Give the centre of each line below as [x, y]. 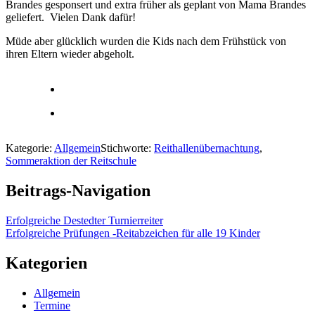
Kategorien [46, 263]
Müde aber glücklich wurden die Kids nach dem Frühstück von [146, 41]
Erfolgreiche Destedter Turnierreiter [84, 220]
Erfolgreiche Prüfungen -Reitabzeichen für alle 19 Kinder [133, 233]
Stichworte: [127, 148]
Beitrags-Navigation [78, 190]
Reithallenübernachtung [207, 148]
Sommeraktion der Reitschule [71, 160]
